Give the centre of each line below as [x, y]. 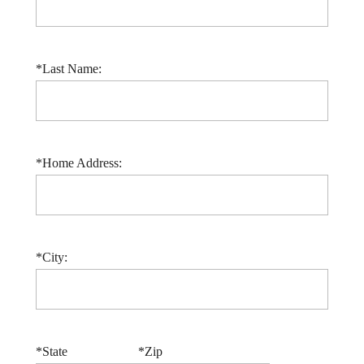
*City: [52, 257]
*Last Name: [69, 69]
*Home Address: [79, 163]
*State [52, 351]
